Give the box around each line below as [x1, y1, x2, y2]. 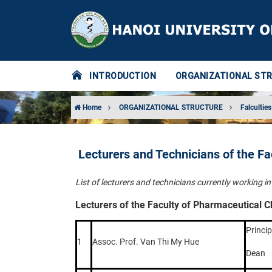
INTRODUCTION [89, 70, 156, 81]
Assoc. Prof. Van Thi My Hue [92, 236, 199, 246]
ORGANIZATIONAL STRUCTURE [119, 103, 223, 112]
